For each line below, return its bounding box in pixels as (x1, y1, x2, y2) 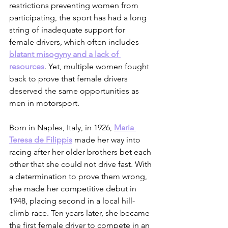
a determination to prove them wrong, (9, 172, 149, 182)
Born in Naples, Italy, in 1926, (9, 123, 114, 133)
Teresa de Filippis (9, 135, 72, 145)
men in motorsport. (9, 98, 81, 108)
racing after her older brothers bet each (9, 147, 153, 157)
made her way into (72, 135, 142, 145)
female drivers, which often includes (9, 37, 141, 47)
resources (9, 62, 44, 72)
